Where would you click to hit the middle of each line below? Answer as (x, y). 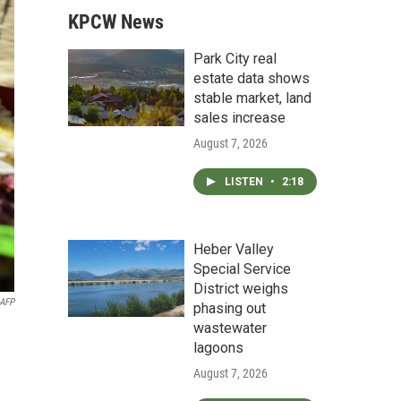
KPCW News (116, 22)
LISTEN (245, 182)
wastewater (230, 328)
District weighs (241, 289)
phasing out (230, 308)
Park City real (235, 59)
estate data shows (252, 78)
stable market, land (252, 98)
